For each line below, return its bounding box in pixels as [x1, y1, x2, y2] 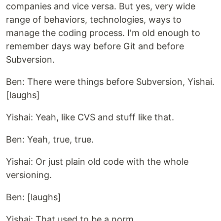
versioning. [6, 169, 52, 180]
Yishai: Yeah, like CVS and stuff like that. [6, 111, 174, 122]
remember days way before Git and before [6, 40, 184, 51]
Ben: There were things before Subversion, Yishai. [6, 76, 215, 87]
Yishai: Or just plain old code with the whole [6, 156, 188, 167]
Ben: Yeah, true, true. [6, 134, 94, 145]
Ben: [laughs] [6, 191, 61, 202]
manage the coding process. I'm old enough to [6, 27, 200, 38]
